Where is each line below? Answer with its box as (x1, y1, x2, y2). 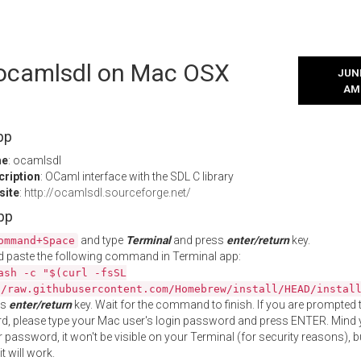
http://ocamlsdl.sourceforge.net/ (24, 186, 191, 199)
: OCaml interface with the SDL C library (40, 170, 234, 183)
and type (78, 234, 126, 247)
